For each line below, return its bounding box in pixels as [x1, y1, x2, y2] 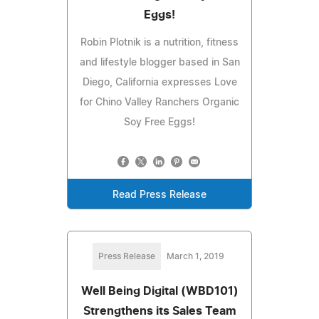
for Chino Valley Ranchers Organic [80, 97, 239, 108]
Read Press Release [113, 189, 206, 200]
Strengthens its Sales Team [83, 305, 236, 317]
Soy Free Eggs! [124, 117, 195, 127]
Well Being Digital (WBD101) [80, 285, 239, 297]
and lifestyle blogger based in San [79, 57, 240, 68]
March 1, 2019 [166, 251, 224, 261]
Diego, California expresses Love [82, 77, 237, 88]
